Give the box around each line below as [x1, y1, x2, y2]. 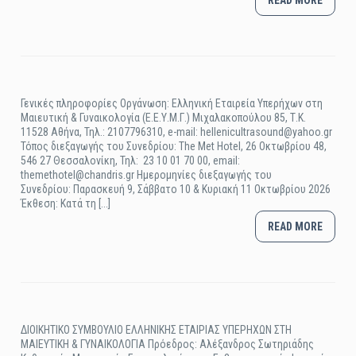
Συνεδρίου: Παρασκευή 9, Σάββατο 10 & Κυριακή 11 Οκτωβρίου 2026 [21, 183, 331, 195]
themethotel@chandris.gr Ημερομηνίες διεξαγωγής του [21, 168, 273, 181]
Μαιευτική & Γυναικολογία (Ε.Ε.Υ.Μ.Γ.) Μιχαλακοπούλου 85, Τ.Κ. [21, 111, 307, 124]
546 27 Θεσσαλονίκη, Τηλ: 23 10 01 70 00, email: [21, 154, 241, 167]
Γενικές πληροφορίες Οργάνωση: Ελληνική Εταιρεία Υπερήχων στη [21, 97, 323, 110]
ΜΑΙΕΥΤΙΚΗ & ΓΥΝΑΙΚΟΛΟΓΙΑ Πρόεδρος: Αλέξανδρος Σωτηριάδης [21, 338, 315, 350]
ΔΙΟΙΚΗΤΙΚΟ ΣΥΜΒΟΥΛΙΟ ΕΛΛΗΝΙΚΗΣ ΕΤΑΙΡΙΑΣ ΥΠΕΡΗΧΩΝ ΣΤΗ [21, 323, 292, 336]
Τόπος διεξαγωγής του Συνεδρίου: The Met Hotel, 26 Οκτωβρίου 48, [21, 140, 327, 153]
